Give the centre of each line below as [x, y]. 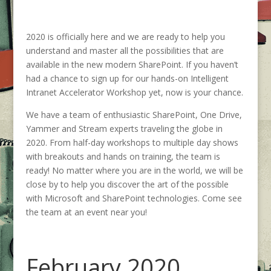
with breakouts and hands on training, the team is [123, 156]
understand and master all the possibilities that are [125, 51]
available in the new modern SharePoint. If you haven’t [132, 64]
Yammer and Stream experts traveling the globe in [124, 129]
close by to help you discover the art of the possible [127, 184]
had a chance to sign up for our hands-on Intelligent [127, 78]
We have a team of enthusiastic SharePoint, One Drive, [134, 115]
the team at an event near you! [86, 212]
